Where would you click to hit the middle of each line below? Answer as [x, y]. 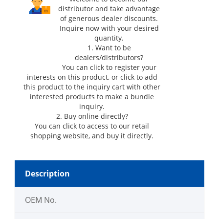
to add [147, 77]
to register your [131, 67]
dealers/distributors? [109, 57]
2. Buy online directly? [92, 116]
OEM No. [41, 200]
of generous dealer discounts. [109, 18]
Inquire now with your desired [109, 28]
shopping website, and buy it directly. [92, 136]
